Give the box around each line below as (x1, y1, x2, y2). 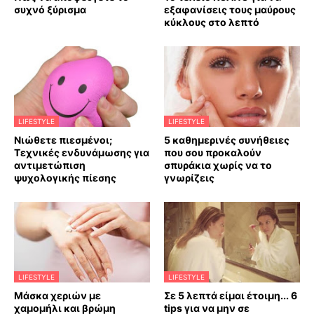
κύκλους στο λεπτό (164, 15, 259, 28)
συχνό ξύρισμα (14, 3, 86, 15)
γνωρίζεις (164, 171, 214, 184)
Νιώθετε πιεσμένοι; (14, 133, 112, 146)
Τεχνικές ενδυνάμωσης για (14, 146, 149, 158)
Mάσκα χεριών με (14, 289, 101, 301)
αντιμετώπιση (14, 158, 86, 171)
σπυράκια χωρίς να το (164, 158, 272, 171)
